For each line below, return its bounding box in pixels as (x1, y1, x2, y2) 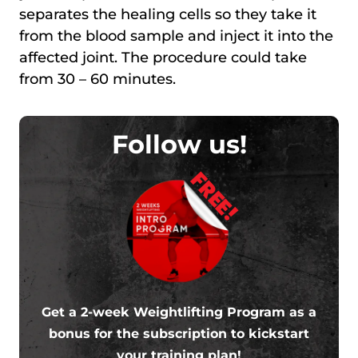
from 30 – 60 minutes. (19, 70, 176, 88)
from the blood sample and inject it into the (19, 26, 333, 45)
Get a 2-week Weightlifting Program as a (42, 304, 316, 320)
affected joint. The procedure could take (19, 48, 307, 66)
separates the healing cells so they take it (19, 5, 316, 23)
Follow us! (111, 128, 247, 160)
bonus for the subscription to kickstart (49, 325, 309, 341)
